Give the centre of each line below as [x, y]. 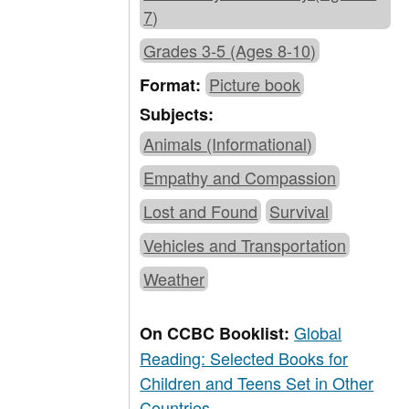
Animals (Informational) [228, 144]
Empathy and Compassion [240, 178]
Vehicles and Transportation [245, 245]
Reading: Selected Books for [244, 358]
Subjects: [177, 115]
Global [318, 333]
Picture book [255, 84]
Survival [299, 211]
